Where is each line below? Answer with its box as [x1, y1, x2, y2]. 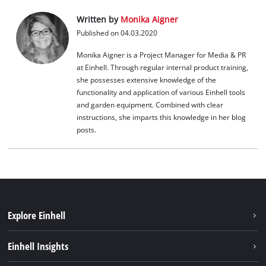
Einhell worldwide [8, 251, 80, 263]
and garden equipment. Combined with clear [76, 100, 223, 110]
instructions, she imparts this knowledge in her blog [76, 113, 246, 122]
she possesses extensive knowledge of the [76, 75, 216, 85]
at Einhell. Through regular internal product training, [76, 63, 248, 72]
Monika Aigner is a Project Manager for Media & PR [76, 50, 246, 60]
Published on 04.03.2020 [76, 28, 157, 37]
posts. [76, 125, 96, 135]
